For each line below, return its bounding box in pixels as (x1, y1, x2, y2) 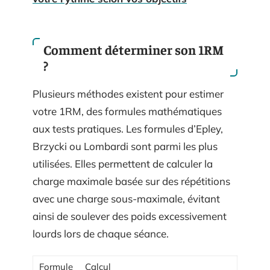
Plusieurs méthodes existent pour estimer (33, 87, 224, 100)
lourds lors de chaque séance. (33, 227, 169, 240)
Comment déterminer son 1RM (43, 40, 224, 58)
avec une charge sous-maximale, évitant (33, 192, 220, 205)
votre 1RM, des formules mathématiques (33, 104, 222, 118)
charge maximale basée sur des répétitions (33, 174, 230, 187)
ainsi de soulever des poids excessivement (33, 209, 227, 222)
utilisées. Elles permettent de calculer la (33, 157, 213, 170)
